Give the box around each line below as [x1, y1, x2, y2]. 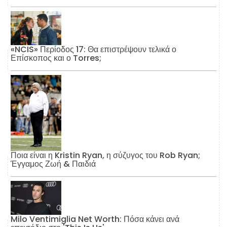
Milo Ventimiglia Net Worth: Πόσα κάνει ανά [11, 213, 179, 225]
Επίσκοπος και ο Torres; [11, 52, 101, 64]
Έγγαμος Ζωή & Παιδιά [11, 158, 96, 170]
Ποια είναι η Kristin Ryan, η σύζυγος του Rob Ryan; [11, 149, 200, 162]
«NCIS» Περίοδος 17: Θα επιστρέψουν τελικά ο [11, 44, 176, 56]
